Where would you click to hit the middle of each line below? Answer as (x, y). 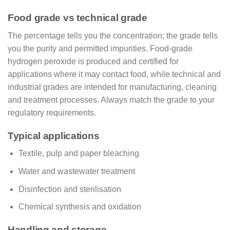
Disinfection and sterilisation (70, 189)
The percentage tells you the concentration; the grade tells (113, 35)
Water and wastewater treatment (76, 171)
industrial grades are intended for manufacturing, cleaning (112, 87)
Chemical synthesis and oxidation (80, 207)
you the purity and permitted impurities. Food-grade (100, 48)
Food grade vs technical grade (78, 18)
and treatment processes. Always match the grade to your (111, 100)
